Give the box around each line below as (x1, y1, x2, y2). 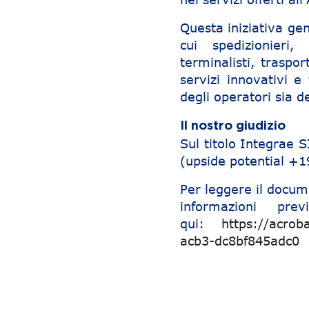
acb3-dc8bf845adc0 (179, 233, 299, 248)
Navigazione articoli (22, 252, 228, 272)
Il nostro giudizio (179, 120, 286, 132)
